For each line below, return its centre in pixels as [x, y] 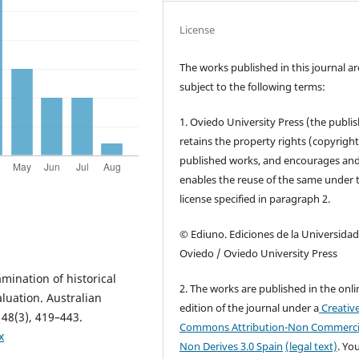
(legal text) [312, 346]
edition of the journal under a [250, 307]
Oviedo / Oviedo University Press [259, 253]
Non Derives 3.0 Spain [232, 346]
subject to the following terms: [253, 86]
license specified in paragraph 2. [255, 198]
